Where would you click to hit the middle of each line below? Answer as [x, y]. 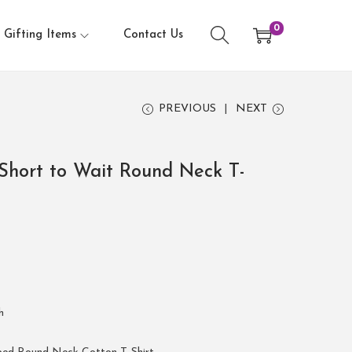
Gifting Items [40, 35]
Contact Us [153, 35]
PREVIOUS [187, 109]
